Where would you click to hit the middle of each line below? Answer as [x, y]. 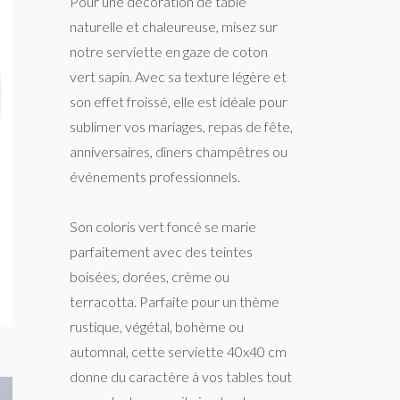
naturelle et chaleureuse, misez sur [174, 26]
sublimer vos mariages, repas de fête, [182, 126]
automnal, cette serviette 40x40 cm [179, 351]
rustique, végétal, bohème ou [157, 326]
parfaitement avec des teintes [162, 251]
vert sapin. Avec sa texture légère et [179, 76]
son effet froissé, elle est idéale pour [179, 101]
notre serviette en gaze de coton [169, 51]
